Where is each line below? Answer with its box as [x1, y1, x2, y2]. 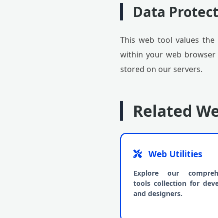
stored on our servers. [120, 64, 202, 74]
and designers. [133, 189, 182, 198]
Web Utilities [146, 148, 202, 160]
